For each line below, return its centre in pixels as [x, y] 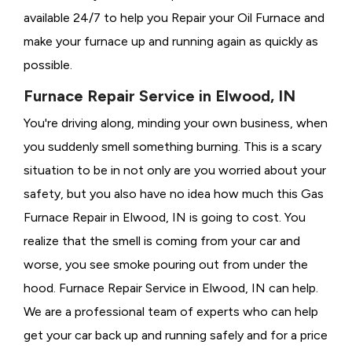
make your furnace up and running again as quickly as [171, 42]
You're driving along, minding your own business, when [176, 123]
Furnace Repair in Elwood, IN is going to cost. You [165, 218]
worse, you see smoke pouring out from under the [166, 265]
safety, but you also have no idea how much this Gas [174, 194]
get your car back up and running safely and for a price [176, 335]
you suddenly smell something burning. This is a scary [172, 147]
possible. [48, 65]
